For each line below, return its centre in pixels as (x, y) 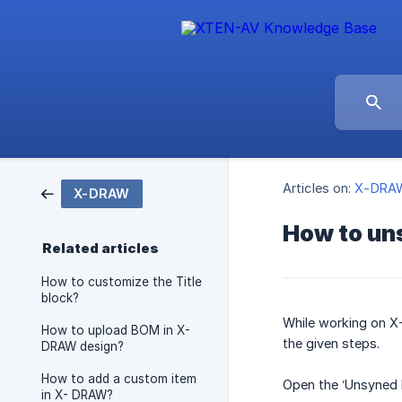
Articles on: (317, 188)
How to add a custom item (119, 379)
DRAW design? (83, 346)
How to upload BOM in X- (116, 330)
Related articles (100, 249)
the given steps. (331, 344)
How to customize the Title (122, 282)
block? (60, 298)
